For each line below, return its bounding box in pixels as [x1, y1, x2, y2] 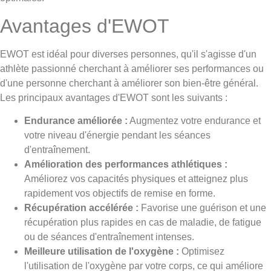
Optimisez [179, 246, 224, 257]
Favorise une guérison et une [139, 203, 266, 214]
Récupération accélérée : [24, 203, 139, 214]
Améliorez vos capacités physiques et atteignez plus [24, 174, 248, 184]
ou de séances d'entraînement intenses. [24, 232, 194, 243]
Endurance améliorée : [24, 116, 128, 126]
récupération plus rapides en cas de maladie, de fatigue [24, 217, 261, 228]
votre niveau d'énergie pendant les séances [24, 130, 211, 141]
